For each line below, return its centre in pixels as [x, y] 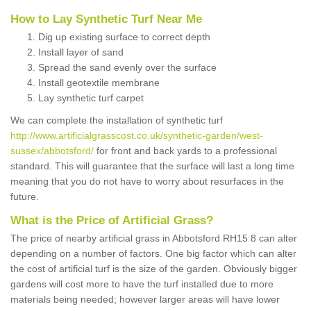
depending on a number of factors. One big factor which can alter [153, 254]
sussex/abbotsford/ [52, 151]
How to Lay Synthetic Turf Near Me [106, 19]
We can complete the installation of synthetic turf [117, 120]
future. [25, 197]
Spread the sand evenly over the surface [127, 68]
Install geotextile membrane [99, 83]
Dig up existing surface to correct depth [124, 37]
